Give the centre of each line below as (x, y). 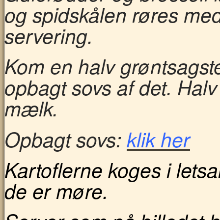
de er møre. (56, 190)
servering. (49, 36)
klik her (158, 139)
